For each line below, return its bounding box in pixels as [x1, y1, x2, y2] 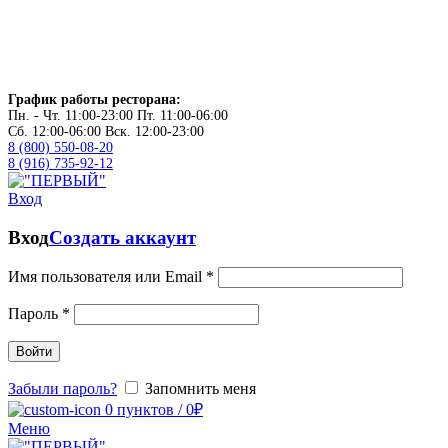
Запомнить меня [145, 380, 256, 398]
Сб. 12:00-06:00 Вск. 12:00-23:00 [8, 124, 204, 139]
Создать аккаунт [49, 226, 196, 248]
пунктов [117, 401, 174, 419]
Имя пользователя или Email [8, 268, 206, 286]
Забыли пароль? [8, 380, 117, 398]
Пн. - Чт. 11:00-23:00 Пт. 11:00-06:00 [8, 108, 228, 123]
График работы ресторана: [8, 92, 181, 107]
